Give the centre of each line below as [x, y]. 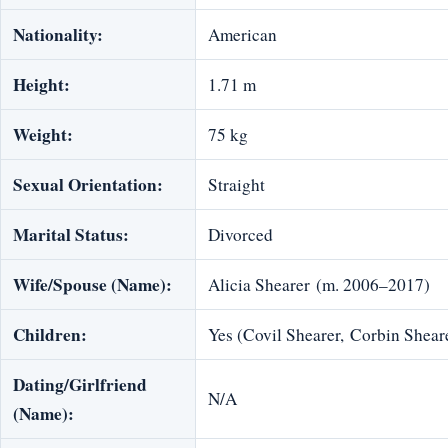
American [242, 35]
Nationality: [58, 35]
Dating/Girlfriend [80, 385]
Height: [41, 85]
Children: [50, 335]
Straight [236, 185]
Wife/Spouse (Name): [92, 285]
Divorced [240, 235]
